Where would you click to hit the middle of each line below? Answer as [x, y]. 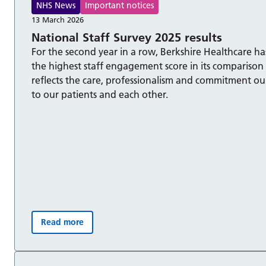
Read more [62, 222]
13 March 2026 [58, 20]
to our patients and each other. [100, 95]
